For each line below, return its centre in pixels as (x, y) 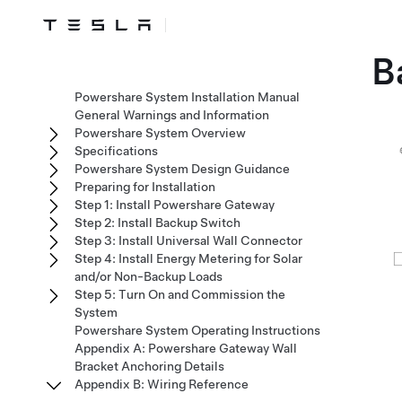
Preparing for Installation (145, 187)
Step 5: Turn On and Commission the (180, 294)
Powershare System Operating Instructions (197, 330)
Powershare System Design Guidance (182, 169)
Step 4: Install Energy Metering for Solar (188, 258)
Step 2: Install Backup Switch (157, 223)
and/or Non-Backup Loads (149, 276)
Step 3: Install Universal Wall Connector (188, 240)
